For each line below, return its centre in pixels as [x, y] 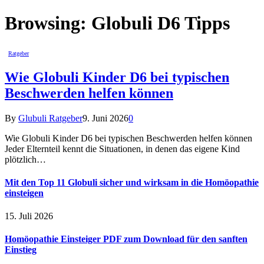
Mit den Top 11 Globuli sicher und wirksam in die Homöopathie [132, 182]
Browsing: [48, 23]
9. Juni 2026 [105, 118]
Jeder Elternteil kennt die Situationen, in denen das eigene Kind [122, 148]
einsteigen [24, 193]
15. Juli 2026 [29, 216]
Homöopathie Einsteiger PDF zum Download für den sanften [126, 239]
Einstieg [21, 250]
